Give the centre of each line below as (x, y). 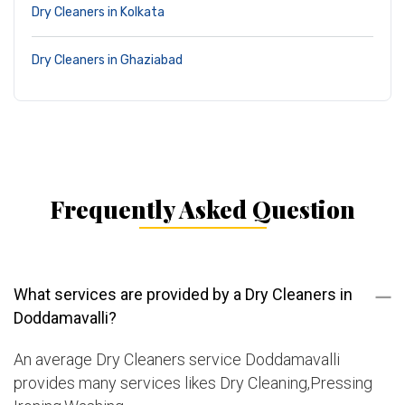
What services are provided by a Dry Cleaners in (183, 295)
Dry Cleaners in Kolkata (98, 13)
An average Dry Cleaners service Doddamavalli (177, 360)
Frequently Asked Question (202, 210)
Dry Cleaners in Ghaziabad (107, 61)
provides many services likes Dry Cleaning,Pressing (193, 383)
